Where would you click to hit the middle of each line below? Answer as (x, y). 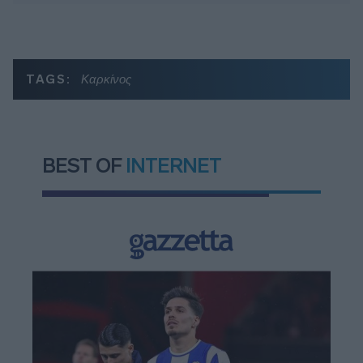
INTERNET (173, 165)
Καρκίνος (106, 79)
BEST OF (84, 165)
